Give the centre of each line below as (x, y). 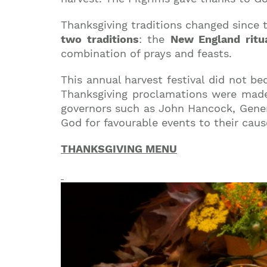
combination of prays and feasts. (146, 53)
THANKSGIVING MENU (119, 149)
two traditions (100, 39)
